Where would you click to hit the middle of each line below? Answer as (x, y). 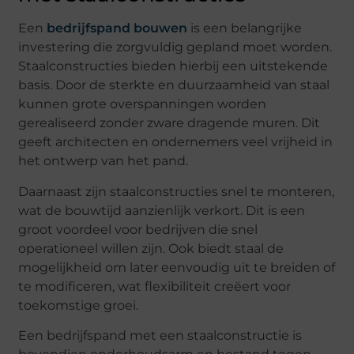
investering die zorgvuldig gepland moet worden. (175, 47)
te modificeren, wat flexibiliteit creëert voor (155, 286)
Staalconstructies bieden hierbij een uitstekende (173, 66)
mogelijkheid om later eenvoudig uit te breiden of (177, 267)
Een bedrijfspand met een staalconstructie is (160, 336)
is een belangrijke (245, 28)
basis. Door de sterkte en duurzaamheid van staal (174, 85)
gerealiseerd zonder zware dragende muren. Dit (169, 123)
